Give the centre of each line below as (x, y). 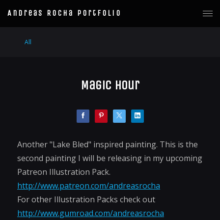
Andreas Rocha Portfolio (64, 13)
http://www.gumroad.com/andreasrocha (91, 213)
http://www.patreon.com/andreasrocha (89, 186)
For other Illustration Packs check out (86, 199)
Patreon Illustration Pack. (64, 172)
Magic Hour (110, 85)
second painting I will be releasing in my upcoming (110, 158)
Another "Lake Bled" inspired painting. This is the (108, 144)
